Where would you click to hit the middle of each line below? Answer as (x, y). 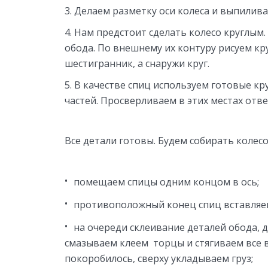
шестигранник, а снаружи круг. (137, 63)
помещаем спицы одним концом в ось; (166, 182)
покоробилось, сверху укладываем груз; (159, 258)
